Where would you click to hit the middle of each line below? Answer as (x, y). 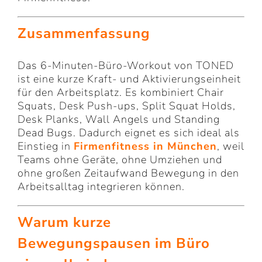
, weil (231, 146)
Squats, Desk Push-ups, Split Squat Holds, (127, 106)
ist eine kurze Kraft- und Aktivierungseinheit (129, 79)
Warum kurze (64, 223)
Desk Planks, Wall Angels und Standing (119, 120)
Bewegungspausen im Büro (114, 244)
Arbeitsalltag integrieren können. (101, 187)
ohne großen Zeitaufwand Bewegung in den (128, 173)
